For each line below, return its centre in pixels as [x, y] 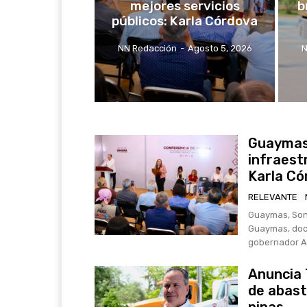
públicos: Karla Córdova [185, 21]
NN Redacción [147, 49]
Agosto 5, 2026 [220, 49]
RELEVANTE [272, 197]
